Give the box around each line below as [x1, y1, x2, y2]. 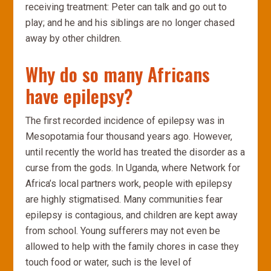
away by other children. [25, 33, 122, 44]
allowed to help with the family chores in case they [25, 241, 240, 252]
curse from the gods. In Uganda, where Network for [25, 162, 241, 174]
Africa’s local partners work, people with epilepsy [25, 178, 233, 189]
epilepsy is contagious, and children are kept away [25, 209, 238, 221]
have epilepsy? [25, 82, 134, 109]
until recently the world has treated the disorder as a [25, 146, 246, 158]
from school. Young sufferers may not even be [25, 225, 221, 237]
